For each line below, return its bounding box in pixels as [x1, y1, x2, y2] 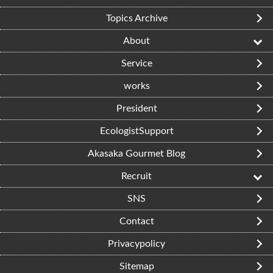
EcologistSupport [99, 126, 174, 136]
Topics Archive [105, 13, 168, 23]
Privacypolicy [108, 238, 165, 249]
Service [121, 58, 152, 68]
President [116, 103, 157, 113]
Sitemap [119, 261, 154, 271]
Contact [119, 216, 154, 226]
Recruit [121, 171, 152, 181]
